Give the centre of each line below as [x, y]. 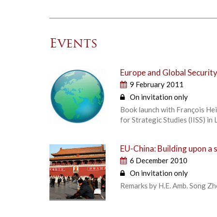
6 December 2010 [159, 160]
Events [74, 44]
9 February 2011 [157, 84]
